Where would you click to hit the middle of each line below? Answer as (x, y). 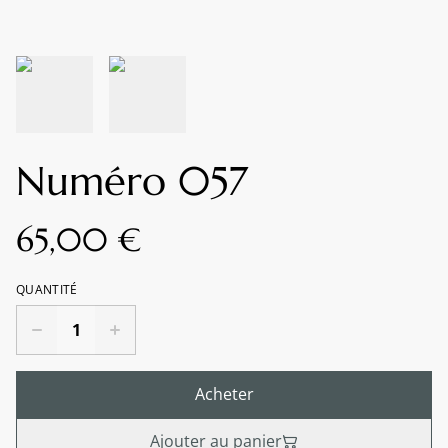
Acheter (224, 394)
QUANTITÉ (47, 289)
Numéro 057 (132, 181)
